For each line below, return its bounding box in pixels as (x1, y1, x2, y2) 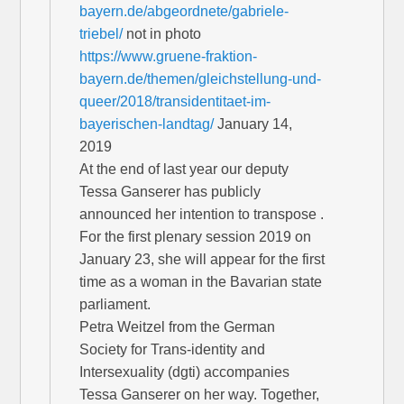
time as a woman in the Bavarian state (79, 274, 323, 290)
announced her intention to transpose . (79, 207, 325, 223)
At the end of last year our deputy (79, 161, 289, 178)
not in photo (123, 26, 202, 42)
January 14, (214, 116, 293, 133)
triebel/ (79, 26, 124, 42)
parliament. (79, 297, 151, 313)
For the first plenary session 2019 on (79, 229, 312, 245)
